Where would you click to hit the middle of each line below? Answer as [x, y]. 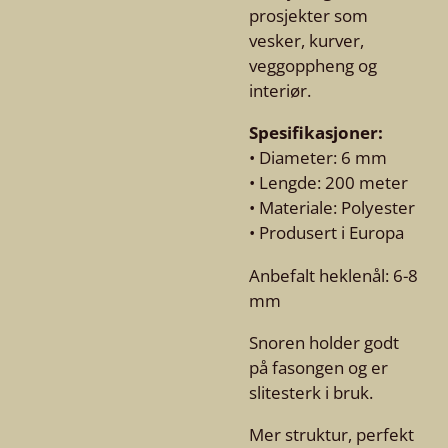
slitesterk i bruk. [311, 392]
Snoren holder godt [324, 342]
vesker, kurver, [306, 40]
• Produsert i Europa [326, 232]
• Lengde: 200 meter [328, 182]
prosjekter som [308, 15]
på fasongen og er [318, 367]
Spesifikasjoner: [316, 132]
